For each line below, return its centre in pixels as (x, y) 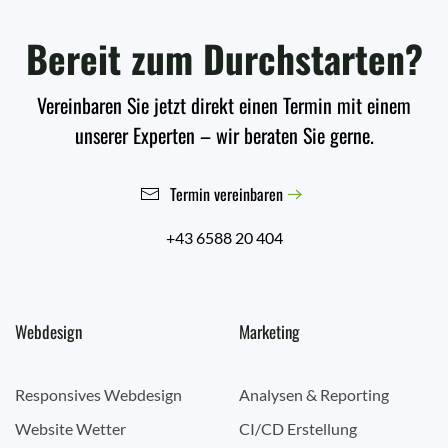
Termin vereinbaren (226, 194)
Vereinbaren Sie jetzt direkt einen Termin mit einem (224, 105)
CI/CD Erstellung (298, 428)
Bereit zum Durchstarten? (224, 58)
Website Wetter (70, 428)
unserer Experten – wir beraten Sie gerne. (224, 135)
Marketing (269, 331)
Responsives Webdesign (98, 394)
